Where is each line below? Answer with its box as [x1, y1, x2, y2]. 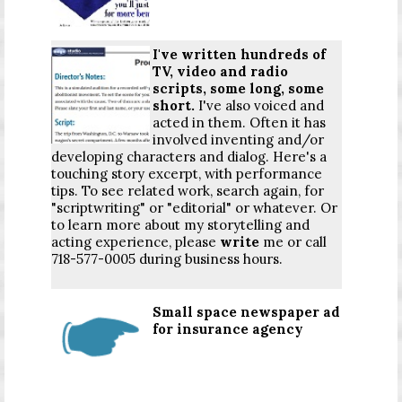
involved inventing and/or [153, 131, 324, 149]
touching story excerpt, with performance [51, 165, 322, 183]
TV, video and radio [153, 63, 288, 81]
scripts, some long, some [153, 80, 324, 98]
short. [153, 97, 195, 115]
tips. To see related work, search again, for [51, 182, 324, 200]
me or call [259, 233, 327, 251]
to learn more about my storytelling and [51, 216, 310, 234]
